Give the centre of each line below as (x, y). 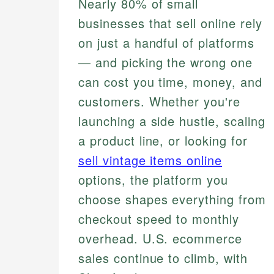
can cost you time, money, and (170, 82)
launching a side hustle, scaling (172, 121)
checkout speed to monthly (159, 219)
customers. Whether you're (160, 102)
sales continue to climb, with (163, 258)
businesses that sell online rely (170, 23)
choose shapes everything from (172, 199)
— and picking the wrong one (165, 62)
